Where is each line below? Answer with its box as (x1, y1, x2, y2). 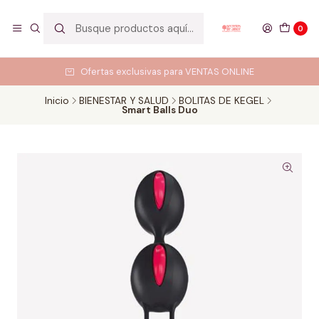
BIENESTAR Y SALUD (79, 94, 169, 107)
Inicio (45, 94, 69, 107)
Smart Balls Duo (121, 104, 198, 116)
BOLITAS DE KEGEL (179, 94, 264, 107)
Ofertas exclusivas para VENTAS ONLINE (80, 66, 254, 78)
